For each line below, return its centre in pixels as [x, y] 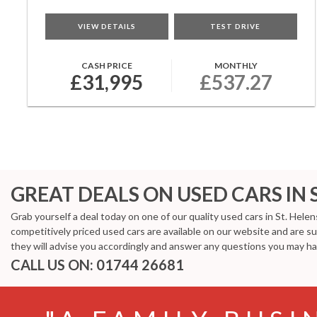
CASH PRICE [106, 65]
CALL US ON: [53, 265]
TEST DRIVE [236, 26]
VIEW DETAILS [106, 26]
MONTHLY [236, 65]
